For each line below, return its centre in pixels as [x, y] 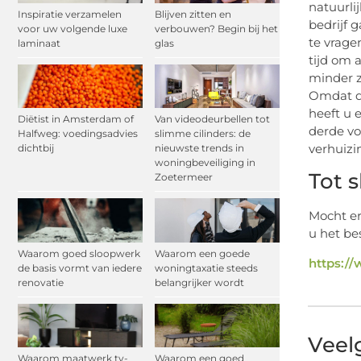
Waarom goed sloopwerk [79, 253]
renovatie [41, 282]
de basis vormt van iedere [80, 268]
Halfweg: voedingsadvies [78, 134]
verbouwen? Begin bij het [216, 29]
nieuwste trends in [199, 148]
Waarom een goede [202, 253]
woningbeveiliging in [205, 163]
